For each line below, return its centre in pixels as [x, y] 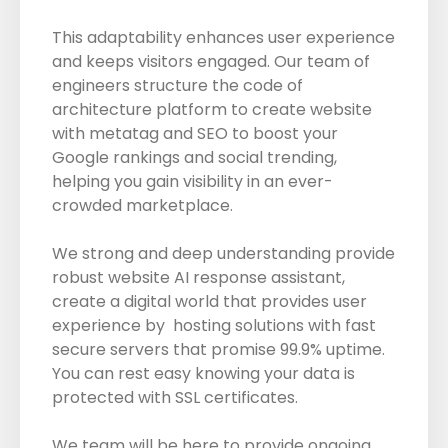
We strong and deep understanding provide [223, 254]
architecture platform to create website [212, 110]
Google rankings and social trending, [194, 158]
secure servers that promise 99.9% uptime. [218, 350]
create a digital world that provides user [209, 302]
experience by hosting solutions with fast [214, 326]
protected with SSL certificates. [175, 398]
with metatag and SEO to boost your [195, 134]
